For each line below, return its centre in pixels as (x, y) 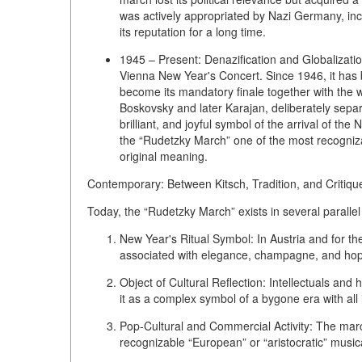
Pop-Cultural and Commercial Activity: (216, 326)
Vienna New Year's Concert (189, 76)
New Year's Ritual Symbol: (187, 239)
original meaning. (164, 156)
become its (149, 92)
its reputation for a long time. (193, 32)
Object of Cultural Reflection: (193, 282)
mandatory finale (221, 92)
